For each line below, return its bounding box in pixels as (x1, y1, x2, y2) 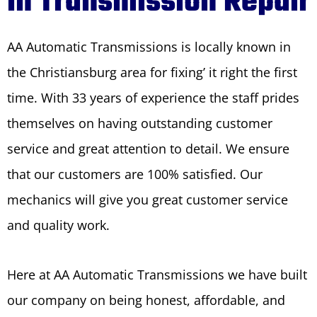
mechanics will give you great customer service (7, 191, 288, 208)
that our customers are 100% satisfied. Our (7, 166, 263, 183)
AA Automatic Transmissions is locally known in (7, 38, 291, 55)
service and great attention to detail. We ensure (7, 140, 289, 157)
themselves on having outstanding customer (7, 115, 272, 132)
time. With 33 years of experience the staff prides (7, 89, 299, 106)
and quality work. (7, 217, 110, 234)
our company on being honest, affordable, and (7, 292, 285, 309)
